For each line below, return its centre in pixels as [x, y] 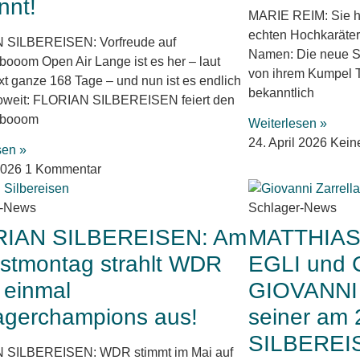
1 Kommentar [63, 170]
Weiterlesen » [287, 124]
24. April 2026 [289, 143]
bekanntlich [281, 93]
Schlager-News [292, 208]
